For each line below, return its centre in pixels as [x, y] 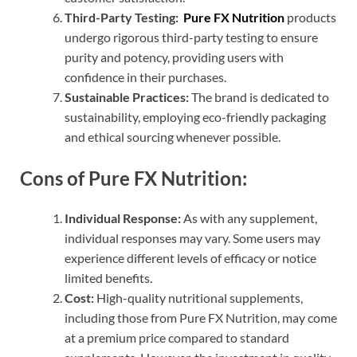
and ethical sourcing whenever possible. [173, 137]
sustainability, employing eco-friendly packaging [195, 117]
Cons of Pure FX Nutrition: [133, 178]
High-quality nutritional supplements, [198, 297]
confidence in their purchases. [145, 77]
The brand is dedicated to [259, 97]
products [310, 17]
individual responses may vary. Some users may [192, 237]
